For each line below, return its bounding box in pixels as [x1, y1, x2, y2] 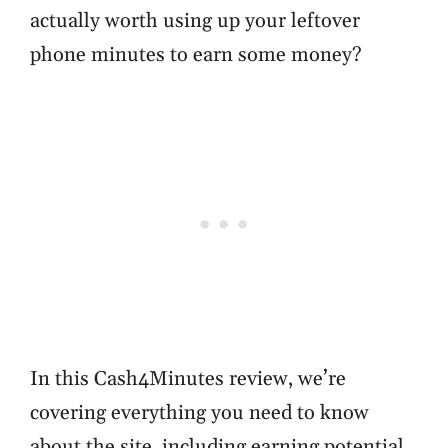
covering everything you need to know [30, 400, 369, 426]
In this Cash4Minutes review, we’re [30, 366, 346, 392]
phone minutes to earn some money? [30, 42, 362, 68]
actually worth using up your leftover [30, 8, 360, 34]
